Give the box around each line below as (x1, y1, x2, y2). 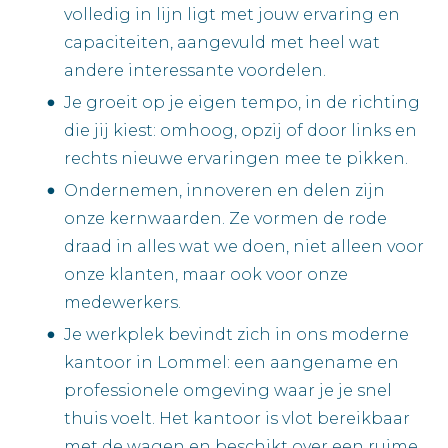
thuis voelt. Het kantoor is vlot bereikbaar (64, 409, 410, 429)
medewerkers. (64, 293, 181, 313)
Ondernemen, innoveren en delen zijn (64, 181, 385, 201)
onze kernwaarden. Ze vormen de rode (64, 209, 387, 229)
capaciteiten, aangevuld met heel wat (64, 33, 380, 53)
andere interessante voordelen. (64, 61, 326, 81)
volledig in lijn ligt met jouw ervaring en (64, 5, 400, 25)
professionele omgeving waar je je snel (64, 381, 392, 401)
